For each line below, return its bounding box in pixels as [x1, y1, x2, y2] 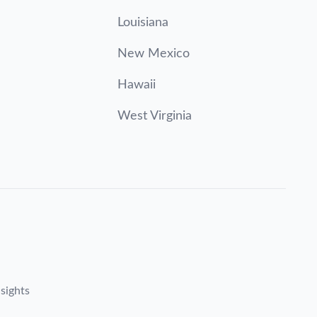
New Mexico [117, 47, 190, 60]
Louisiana [117, 16, 168, 29]
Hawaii [117, 79, 156, 91]
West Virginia [117, 110, 192, 122]
